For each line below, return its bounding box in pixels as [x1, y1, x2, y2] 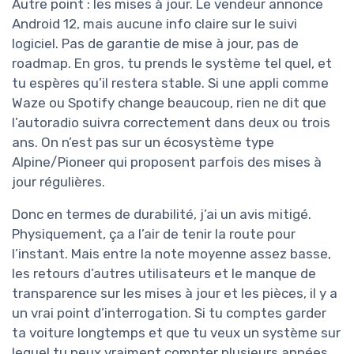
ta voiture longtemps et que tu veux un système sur [12, 325, 341, 341]
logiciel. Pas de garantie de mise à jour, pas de [12, 36, 299, 52]
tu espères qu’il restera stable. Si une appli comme [12, 75, 329, 92]
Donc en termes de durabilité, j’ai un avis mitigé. [12, 206, 311, 223]
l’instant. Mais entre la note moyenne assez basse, [12, 246, 331, 262]
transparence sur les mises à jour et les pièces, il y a [12, 285, 337, 302]
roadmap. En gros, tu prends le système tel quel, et [12, 55, 332, 72]
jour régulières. [12, 174, 105, 190]
